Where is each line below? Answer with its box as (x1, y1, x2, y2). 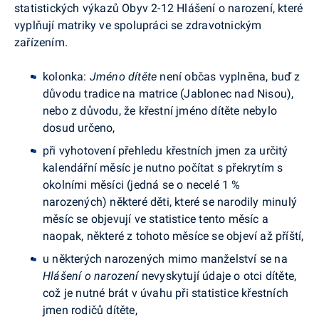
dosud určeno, (43, 120, 115, 135)
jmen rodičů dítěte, (43, 303, 137, 317)
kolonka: (43, 69, 90, 83)
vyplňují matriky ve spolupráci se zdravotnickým (14, 18, 262, 32)
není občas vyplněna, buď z (157, 69, 300, 83)
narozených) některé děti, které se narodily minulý (43, 194, 297, 209)
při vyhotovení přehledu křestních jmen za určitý (43, 143, 288, 157)
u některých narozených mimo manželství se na (43, 251, 288, 266)
